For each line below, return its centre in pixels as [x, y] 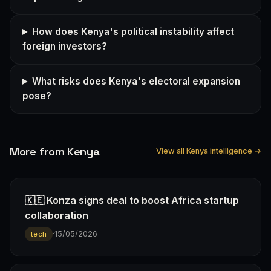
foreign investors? [65, 46]
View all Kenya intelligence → [209, 151]
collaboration [57, 215]
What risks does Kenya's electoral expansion [136, 81]
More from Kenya [55, 151]
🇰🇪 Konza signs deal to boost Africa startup [132, 200]
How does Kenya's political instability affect [133, 31]
